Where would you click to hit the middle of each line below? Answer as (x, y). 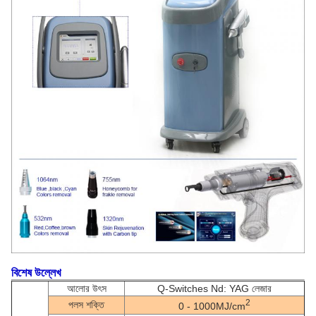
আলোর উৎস (86, 288)
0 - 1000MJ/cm (212, 306)
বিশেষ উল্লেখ (36, 272)
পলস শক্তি (86, 304)
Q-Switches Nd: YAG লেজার (214, 288)
